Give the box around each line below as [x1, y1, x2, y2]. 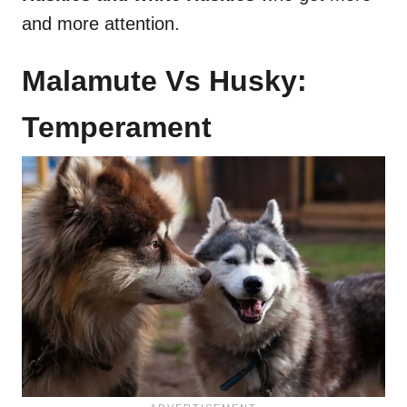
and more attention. [22, 14, 180, 35]
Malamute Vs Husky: [22, 65, 307, 98]
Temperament [22, 111, 212, 144]
